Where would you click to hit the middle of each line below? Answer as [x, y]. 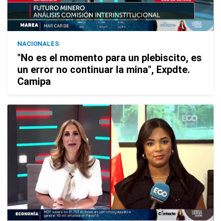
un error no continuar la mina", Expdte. [104, 69]
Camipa [34, 81]
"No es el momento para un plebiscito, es [110, 57]
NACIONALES [38, 43]
